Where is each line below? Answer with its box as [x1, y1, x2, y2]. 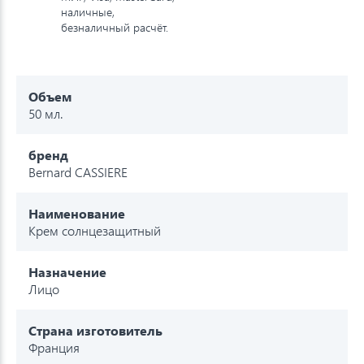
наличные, [61, 3, 115, 19]
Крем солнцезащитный [28, 221, 161, 239]
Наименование [28, 204, 125, 222]
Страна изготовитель [28, 321, 162, 339]
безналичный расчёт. [61, 19, 168, 35]
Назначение [28, 262, 106, 280]
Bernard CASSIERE [28, 162, 128, 180]
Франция [28, 338, 80, 356]
